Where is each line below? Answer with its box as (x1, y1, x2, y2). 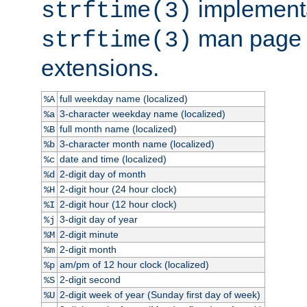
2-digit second (59, 273, 121, 285)
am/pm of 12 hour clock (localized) (59, 258, 209, 270)
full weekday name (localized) (59, 93, 188, 104)
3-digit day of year (59, 213, 138, 225)
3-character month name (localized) (59, 138, 214, 149)
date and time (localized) (59, 153, 167, 164)
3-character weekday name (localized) (59, 108, 225, 119)
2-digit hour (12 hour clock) (59, 198, 177, 210)
